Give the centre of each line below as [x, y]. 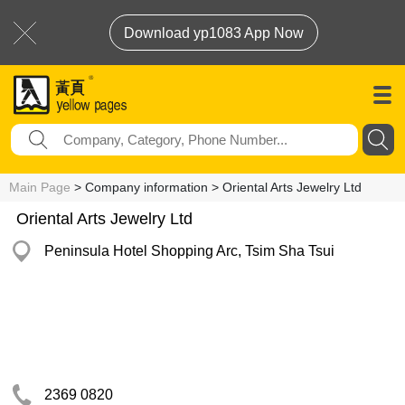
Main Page [40, 187]
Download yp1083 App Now [214, 33]
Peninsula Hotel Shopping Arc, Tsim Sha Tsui [189, 251]
